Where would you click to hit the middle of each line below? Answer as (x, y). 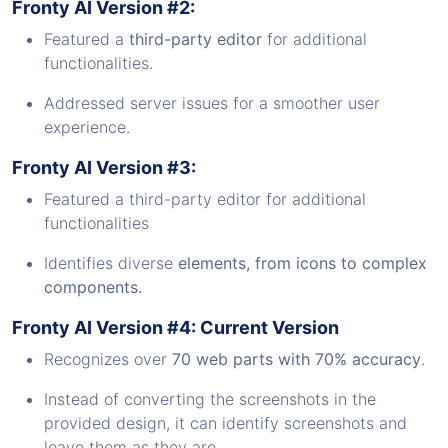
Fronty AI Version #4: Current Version (175, 327)
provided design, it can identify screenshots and (225, 422)
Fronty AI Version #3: (104, 167)
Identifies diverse (111, 262)
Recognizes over (108, 358)
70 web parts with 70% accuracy (296, 358)
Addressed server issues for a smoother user (212, 102)
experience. (87, 126)
